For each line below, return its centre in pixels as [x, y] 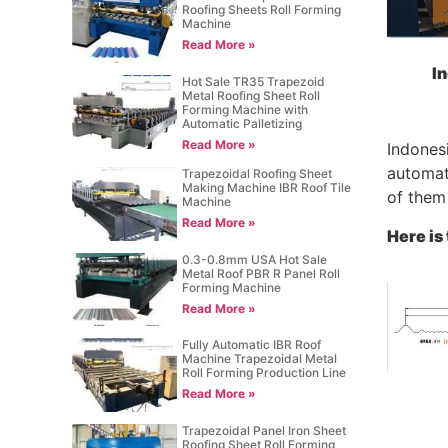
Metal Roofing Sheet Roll [251, 95]
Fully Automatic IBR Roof [252, 345]
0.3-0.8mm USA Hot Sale [255, 259]
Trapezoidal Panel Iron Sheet [264, 431]
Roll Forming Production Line [264, 373]
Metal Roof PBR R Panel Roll [261, 273]
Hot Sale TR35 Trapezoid [254, 81]
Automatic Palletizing [242, 123]
